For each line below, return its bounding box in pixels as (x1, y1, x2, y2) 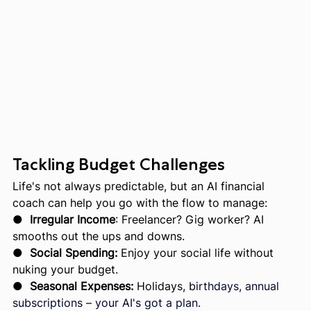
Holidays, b (137, 278, 196, 293)
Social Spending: (30, 245, 117, 260)
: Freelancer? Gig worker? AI (115, 212, 267, 226)
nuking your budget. (12, 262, 118, 276)
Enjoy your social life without (117, 245, 277, 260)
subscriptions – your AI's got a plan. (12, 295, 201, 310)
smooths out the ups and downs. (12, 228, 185, 243)
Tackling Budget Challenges (12, 153, 225, 175)
